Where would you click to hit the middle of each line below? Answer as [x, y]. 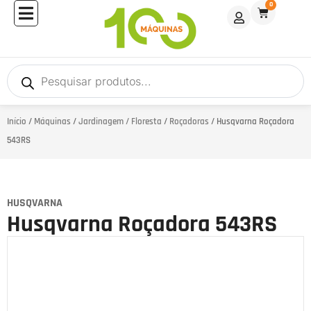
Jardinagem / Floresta [120, 121]
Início [17, 121]
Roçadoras [189, 121]
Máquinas [52, 121]
